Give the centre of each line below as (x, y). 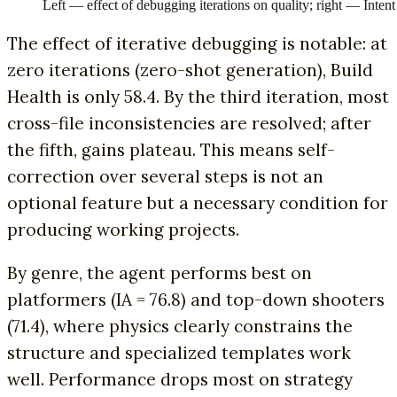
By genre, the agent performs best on (160, 273)
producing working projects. (123, 230)
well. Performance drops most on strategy (180, 380)
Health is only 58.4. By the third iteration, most (198, 97)
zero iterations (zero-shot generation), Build (190, 70)
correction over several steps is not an (165, 177)
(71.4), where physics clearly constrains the (180, 327)
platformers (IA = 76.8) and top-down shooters (196, 300)
